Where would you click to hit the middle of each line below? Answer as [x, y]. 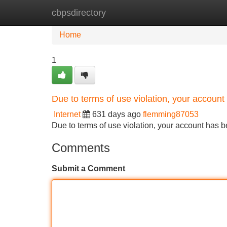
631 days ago [117, 114]
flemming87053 [171, 114]
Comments [81, 148]
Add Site [197, 12]
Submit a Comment [88, 168]
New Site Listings [135, 12]
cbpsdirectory [79, 13]
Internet [67, 114]
